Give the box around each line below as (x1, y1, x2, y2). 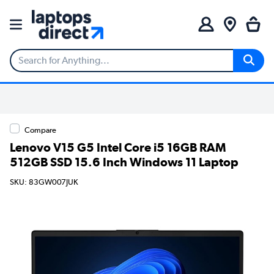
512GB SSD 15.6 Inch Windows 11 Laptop (10, 154, 239, 169)
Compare (24, 125, 56, 135)
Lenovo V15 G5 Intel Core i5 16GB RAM (10, 139, 226, 155)
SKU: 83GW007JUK (10, 177, 78, 187)
